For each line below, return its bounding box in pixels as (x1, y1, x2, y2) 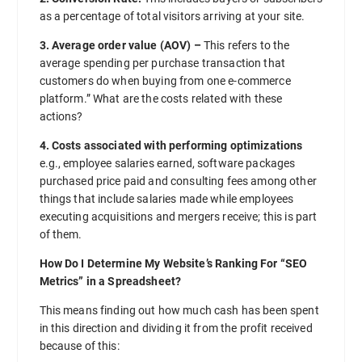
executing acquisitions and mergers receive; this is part (39, 209, 318, 223)
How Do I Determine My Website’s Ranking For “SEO (39, 256, 308, 270)
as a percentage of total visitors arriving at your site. (39, 9, 305, 23)
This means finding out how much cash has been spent (39, 303, 319, 317)
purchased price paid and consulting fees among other (39, 174, 317, 187)
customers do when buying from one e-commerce (39, 74, 291, 87)
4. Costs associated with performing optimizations (39, 138, 303, 152)
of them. (39, 227, 82, 241)
